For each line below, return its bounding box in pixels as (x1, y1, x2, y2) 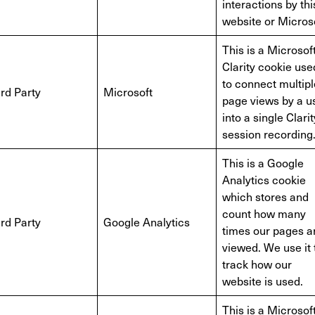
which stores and (222, 189, 309, 204)
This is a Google (222, 155, 304, 170)
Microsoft (103, 84, 153, 99)
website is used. (222, 274, 303, 288)
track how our (222, 257, 292, 271)
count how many (222, 206, 306, 221)
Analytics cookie (222, 172, 306, 187)
